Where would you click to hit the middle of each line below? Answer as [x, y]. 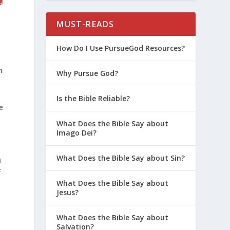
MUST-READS [85, 24]
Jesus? [68, 192]
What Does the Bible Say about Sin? [121, 158]
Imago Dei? [77, 132]
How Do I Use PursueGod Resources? [121, 48]
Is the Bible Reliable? [93, 98]
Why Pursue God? [88, 73]
